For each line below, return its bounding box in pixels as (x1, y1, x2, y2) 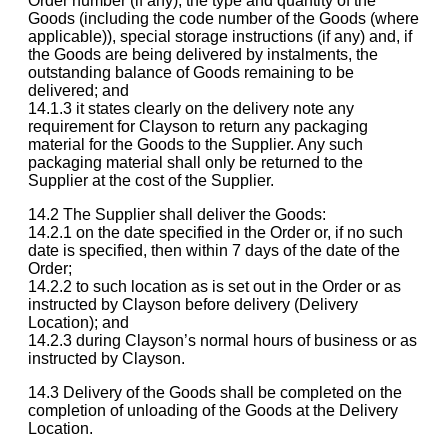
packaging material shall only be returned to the (28, 153, 363, 171)
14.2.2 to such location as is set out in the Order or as (28, 277, 401, 295)
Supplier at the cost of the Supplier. (28, 171, 274, 189)
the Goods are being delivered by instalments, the (28, 45, 378, 63)
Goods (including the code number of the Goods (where (28, 9, 419, 27)
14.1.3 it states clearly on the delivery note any (28, 99, 354, 117)
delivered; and (28, 81, 129, 99)
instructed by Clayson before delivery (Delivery (28, 295, 358, 313)
